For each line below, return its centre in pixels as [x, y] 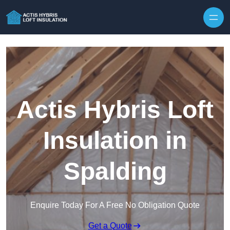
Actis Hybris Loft [115, 110]
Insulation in [115, 141]
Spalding [115, 171]
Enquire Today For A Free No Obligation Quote [115, 205]
